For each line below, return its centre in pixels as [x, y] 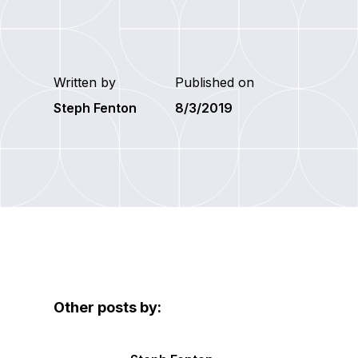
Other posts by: [108, 307]
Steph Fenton [95, 107]
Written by [85, 82]
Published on [215, 82]
